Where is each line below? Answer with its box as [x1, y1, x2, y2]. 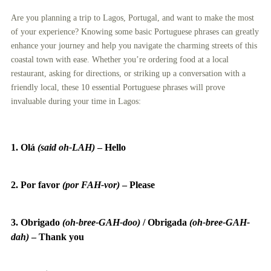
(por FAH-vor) [62, 179, 120, 190]
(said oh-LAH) [37, 142, 95, 152]
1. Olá [10, 142, 38, 152]
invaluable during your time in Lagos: [10, 96, 141, 106]
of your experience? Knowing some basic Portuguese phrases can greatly [10, 27, 259, 36]
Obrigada [147, 217, 189, 227]
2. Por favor [10, 179, 62, 190]
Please [129, 179, 155, 190]
